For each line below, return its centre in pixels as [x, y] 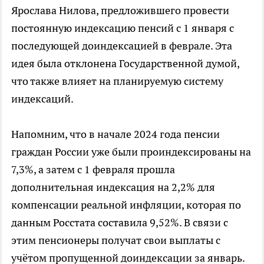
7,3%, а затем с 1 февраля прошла [93, 169]
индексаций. [42, 98]
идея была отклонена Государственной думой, [125, 63]
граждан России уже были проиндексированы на [131, 151]
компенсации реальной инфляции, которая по [126, 204]
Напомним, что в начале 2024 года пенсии [115, 134]
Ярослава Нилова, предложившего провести [120, 10]
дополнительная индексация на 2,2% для [113, 187]
